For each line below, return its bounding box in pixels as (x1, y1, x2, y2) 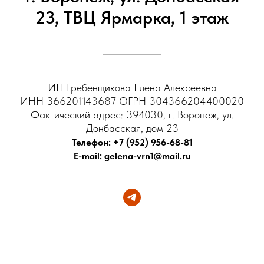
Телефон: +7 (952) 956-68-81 (71, 137, 193, 148)
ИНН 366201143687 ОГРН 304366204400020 (20, 95, 244, 108)
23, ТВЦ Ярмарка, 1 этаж (35, 6, 229, 28)
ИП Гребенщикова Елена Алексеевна (47, 81, 217, 94)
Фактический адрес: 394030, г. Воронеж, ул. (30, 108, 234, 121)
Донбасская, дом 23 (85, 122, 179, 135)
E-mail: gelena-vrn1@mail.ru (73, 150, 191, 162)
